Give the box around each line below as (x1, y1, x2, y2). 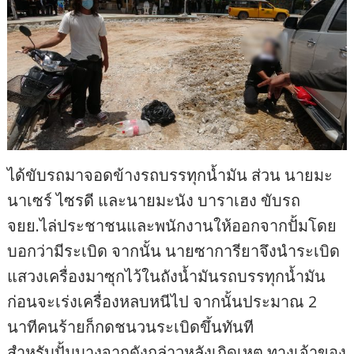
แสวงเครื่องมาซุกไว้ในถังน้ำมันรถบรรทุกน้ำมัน (7, 265, 326, 287)
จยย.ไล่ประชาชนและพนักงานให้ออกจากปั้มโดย (7, 214, 337, 236)
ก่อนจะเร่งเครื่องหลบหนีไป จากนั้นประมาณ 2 (7, 290, 318, 312)
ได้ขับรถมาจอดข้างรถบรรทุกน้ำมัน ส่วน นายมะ (7, 164, 333, 186)
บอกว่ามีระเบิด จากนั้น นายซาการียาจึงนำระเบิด (7, 239, 341, 262)
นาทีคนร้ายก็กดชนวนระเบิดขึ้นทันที (7, 315, 254, 337)
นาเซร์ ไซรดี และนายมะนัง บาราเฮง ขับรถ (7, 189, 301, 211)
